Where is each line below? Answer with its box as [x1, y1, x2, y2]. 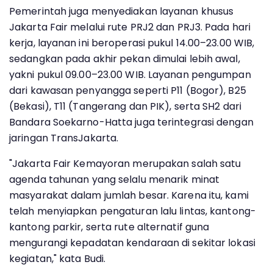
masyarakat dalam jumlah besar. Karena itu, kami [9, 188, 249, 202]
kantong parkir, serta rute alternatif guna [9, 219, 210, 234]
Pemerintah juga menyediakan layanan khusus [9, 4, 234, 18]
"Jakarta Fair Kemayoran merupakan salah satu [9, 156, 241, 171]
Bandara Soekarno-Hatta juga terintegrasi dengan [9, 115, 253, 129]
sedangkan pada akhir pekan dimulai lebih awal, [9, 51, 240, 66]
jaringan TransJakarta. [9, 130, 119, 145]
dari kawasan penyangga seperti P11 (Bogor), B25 [9, 83, 246, 97]
